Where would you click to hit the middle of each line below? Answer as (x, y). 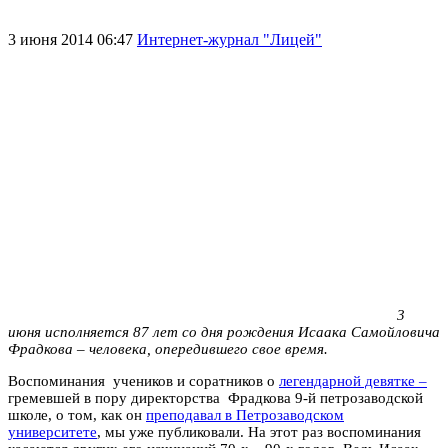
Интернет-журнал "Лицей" (229, 39)
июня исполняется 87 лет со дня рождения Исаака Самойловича (224, 331)
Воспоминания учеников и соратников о (143, 380)
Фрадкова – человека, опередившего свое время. (168, 348)
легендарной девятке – (353, 380)
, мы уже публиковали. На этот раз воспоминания (259, 431)
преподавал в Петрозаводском (245, 414)
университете (52, 431)
